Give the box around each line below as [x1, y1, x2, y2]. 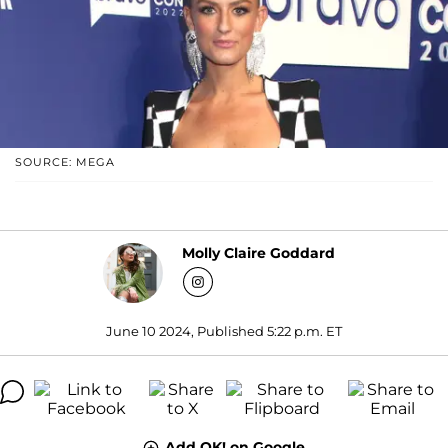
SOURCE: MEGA [15, 154, 115, 169]
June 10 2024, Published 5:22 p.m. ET [106, 322, 342, 339]
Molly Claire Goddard [182, 244, 335, 263]
